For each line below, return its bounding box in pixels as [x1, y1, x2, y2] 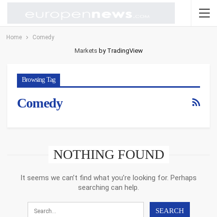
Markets [74, 47, 97, 54]
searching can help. [78, 183, 139, 192]
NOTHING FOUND [53, 146, 164, 162]
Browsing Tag [22, 76, 56, 83]
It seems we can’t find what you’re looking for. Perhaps [20, 173, 197, 182]
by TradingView [97, 47, 143, 54]
